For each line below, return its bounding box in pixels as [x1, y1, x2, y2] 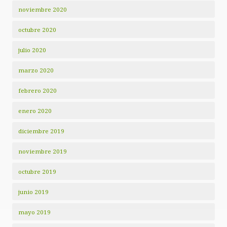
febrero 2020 [18, 87, 57, 95]
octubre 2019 [18, 168, 56, 176]
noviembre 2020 [18, 6, 67, 14]
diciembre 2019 [18, 127, 64, 135]
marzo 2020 [18, 66, 54, 74]
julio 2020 [18, 46, 46, 54]
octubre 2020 [18, 26, 56, 34]
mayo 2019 [18, 208, 51, 216]
